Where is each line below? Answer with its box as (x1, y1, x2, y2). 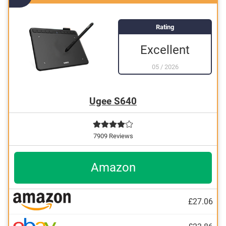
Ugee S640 (89, 95, 137, 107)
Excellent (140, 42, 190, 57)
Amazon (90, 160, 136, 175)
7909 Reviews (93, 132, 133, 140)
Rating (156, 23, 174, 31)
